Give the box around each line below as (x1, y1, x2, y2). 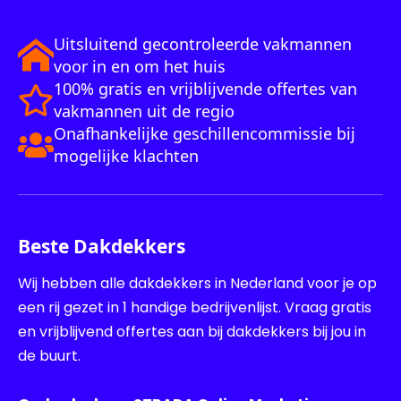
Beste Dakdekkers (18, 234, 185, 260)
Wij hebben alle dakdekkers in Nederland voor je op (18, 273, 377, 294)
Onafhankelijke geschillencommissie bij (54, 123, 355, 145)
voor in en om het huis (54, 55, 226, 78)
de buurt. (18, 346, 81, 367)
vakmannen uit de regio (54, 100, 235, 123)
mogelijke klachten (54, 145, 199, 167)
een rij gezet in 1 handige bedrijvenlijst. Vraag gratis (18, 297, 371, 319)
